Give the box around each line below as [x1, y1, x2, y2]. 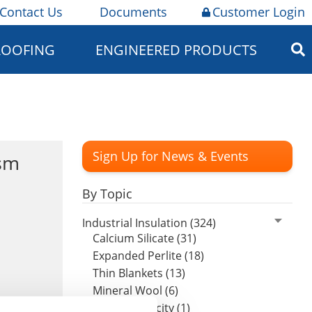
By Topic [82, 185, 132, 202]
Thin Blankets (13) [93, 265, 185, 281]
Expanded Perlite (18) [93, 247, 204, 263]
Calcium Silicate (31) [93, 230, 196, 246]
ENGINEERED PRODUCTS [95, 40, 257, 59]
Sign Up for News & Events [93, 148, 249, 164]
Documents [100, 3, 168, 20]
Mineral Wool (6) [93, 282, 178, 298]
